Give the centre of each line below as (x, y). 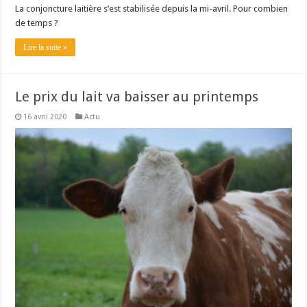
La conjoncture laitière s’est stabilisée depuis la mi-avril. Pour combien (152, 8)
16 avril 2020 (45, 116)
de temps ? (37, 23)
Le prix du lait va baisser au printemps (137, 96)
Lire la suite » (46, 47)
